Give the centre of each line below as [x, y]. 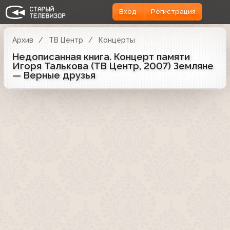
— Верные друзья [54, 75]
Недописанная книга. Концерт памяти [101, 56]
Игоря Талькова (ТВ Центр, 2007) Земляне [113, 66]
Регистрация [173, 12]
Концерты [117, 40]
